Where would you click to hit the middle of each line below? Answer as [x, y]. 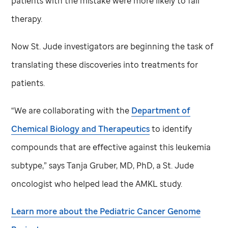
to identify [171, 129]
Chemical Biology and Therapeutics [81, 129]
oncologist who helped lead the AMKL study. [97, 183]
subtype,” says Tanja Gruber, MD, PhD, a [87, 165]
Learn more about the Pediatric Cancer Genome [106, 211]
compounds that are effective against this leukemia [111, 147]
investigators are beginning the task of [138, 46]
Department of [161, 110]
